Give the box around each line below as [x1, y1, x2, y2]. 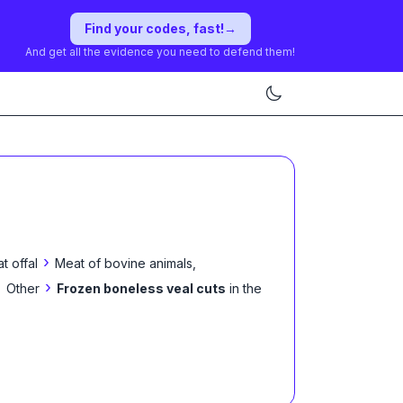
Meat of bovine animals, [55, 255, 196, 271]
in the [229, 281, 262, 296]
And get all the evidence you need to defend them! [25, 45, 295, 58]
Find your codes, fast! [84, 21, 224, 36]
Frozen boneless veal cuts [57, 281, 226, 296]
